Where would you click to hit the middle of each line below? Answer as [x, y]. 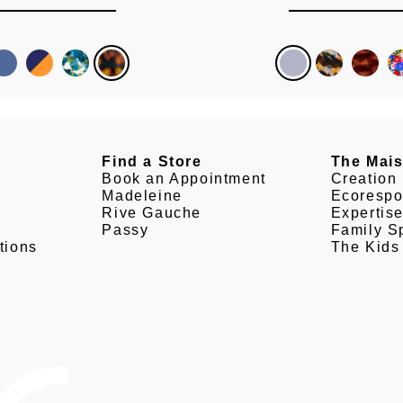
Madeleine [142, 196]
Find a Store [152, 162]
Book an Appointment [184, 179]
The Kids [365, 247]
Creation [364, 179]
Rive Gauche [152, 213]
